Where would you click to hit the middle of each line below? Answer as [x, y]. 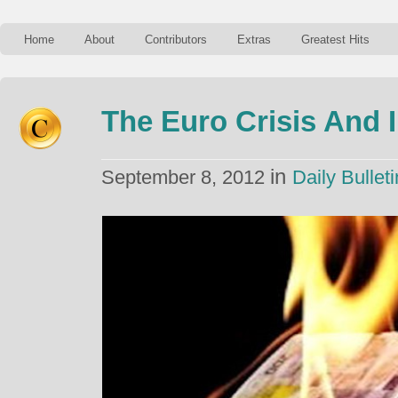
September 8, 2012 [186, 177]
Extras [254, 40]
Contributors [176, 40]
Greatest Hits [335, 40]
